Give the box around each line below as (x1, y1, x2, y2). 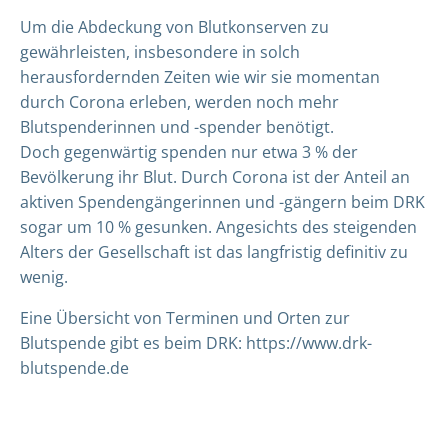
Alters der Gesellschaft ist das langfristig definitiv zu (20, 241, 408, 263)
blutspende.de (20, 357, 129, 379)
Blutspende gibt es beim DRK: (20, 332, 246, 354)
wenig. (20, 266, 68, 288)
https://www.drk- (246, 332, 372, 354)
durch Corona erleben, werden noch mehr (20, 91, 339, 113)
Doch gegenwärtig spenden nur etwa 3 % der (20, 141, 358, 163)
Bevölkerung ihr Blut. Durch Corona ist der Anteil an (20, 166, 410, 188)
